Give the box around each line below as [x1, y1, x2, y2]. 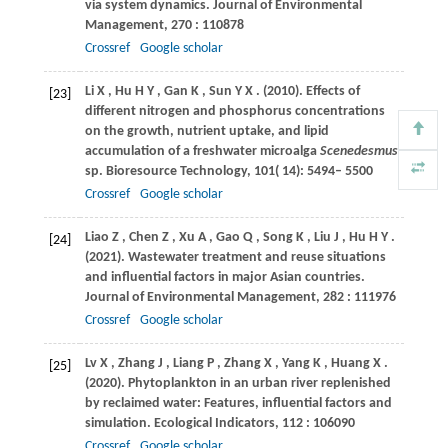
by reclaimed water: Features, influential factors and [84, 395, 392, 411]
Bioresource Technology [105, 163, 247, 179]
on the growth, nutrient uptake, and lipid [84, 123, 329, 139]
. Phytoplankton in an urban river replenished [120, 375, 391, 391]
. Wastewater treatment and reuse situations [120, 249, 386, 265]
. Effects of [298, 83, 360, 99]
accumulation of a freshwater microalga [84, 143, 320, 159]
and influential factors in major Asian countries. [84, 269, 365, 285]
